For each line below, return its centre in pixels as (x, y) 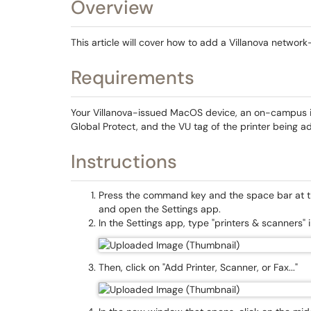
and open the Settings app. (160, 209)
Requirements (133, 77)
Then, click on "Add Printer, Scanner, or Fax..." (198, 267)
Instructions (124, 161)
